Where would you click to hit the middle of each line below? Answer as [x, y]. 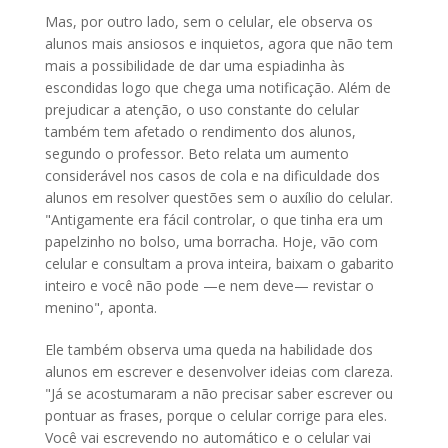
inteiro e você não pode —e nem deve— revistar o [209, 286]
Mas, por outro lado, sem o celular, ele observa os [209, 22]
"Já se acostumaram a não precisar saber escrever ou [219, 394]
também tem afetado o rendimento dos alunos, [200, 132]
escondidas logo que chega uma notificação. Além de [218, 88]
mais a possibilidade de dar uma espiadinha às [195, 66]
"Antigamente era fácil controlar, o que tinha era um [214, 220]
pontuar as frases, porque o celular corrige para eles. [216, 416]
